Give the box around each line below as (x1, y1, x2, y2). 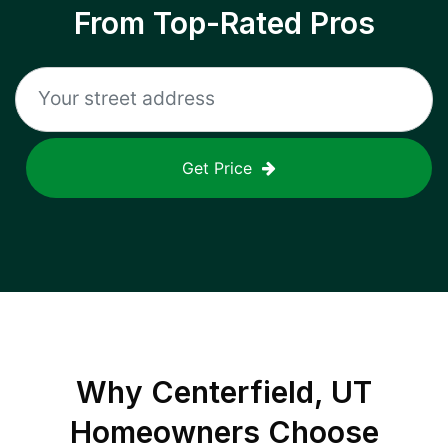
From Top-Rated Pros (73, 5, 375, 41)
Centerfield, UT (151, 374, 372, 410)
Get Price (182, 158, 252, 178)
